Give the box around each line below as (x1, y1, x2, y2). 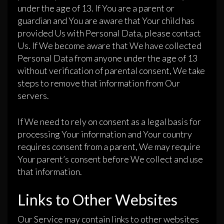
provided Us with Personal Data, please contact (17, 27, 201, 39)
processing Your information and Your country (17, 128, 192, 140)
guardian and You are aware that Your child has (17, 15, 194, 26)
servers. (17, 90, 49, 101)
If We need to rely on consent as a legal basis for (17, 116, 201, 127)
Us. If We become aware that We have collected (17, 40, 201, 51)
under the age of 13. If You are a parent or (17, 2, 174, 14)
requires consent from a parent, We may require (17, 141, 200, 152)
